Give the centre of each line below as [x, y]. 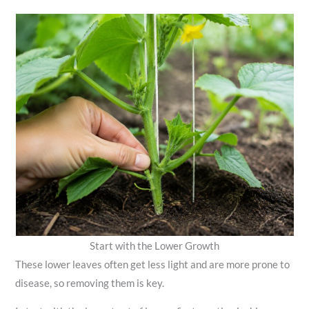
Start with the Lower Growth [154, 246]
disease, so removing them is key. [90, 283]
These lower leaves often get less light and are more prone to [153, 264]
